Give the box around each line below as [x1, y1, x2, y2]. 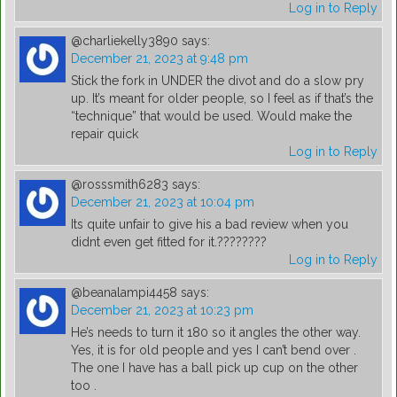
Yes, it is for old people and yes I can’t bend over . [71, 343, 356, 358]
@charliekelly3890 [71, 34, 178, 49]
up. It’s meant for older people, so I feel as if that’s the [71, 91, 373, 106]
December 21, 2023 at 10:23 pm [71, 303, 253, 318]
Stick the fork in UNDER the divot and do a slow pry [71, 74, 364, 89]
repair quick [71, 127, 138, 142]
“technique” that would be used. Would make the [71, 109, 352, 124]
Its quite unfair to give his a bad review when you [71, 217, 348, 232]
